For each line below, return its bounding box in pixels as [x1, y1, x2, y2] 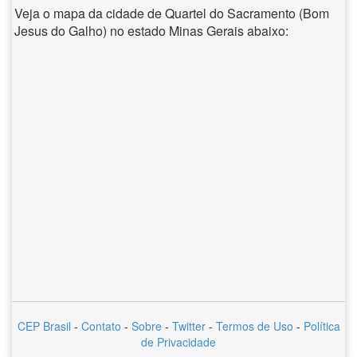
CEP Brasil [17, 318, 71, 334]
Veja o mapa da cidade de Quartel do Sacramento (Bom [14, 4, 329, 22]
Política [303, 318, 340, 334]
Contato [80, 318, 121, 334]
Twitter [171, 318, 206, 334]
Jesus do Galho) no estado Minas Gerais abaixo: [14, 22, 288, 40]
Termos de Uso [215, 318, 293, 334]
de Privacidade [141, 334, 216, 350]
